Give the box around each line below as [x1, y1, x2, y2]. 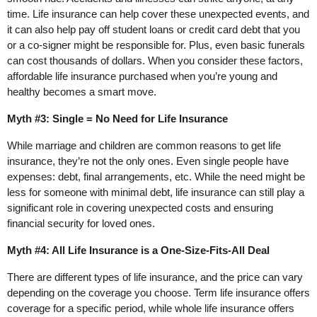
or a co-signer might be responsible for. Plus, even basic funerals [7, 39, 305, 52]
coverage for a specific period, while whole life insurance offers [7, 302, 294, 315]
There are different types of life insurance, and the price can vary [7, 271, 303, 284]
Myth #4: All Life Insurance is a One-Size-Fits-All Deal [7, 244, 270, 257]
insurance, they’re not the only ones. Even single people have [7, 155, 289, 168]
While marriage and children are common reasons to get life [7, 139, 281, 152]
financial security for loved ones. [7, 217, 155, 230]
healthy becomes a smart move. [7, 86, 156, 98]
